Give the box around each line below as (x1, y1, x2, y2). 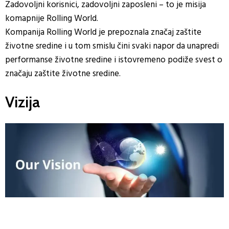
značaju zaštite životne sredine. (5, 66, 121, 81)
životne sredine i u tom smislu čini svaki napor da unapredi (5, 39, 219, 53)
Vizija (5, 92, 40, 111)
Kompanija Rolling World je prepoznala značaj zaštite (5, 25, 201, 39)
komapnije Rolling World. (5, 11, 98, 26)
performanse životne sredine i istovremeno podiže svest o (5, 53, 222, 67)
